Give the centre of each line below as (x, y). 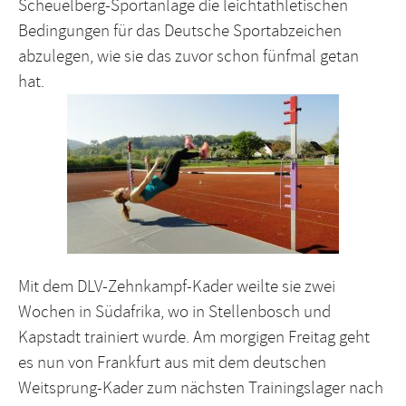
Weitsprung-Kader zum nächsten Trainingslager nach (201, 388)
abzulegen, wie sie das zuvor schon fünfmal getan (188, 56)
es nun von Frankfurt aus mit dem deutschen (172, 363)
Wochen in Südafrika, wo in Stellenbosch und (174, 312)
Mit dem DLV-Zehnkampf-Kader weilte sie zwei (177, 287)
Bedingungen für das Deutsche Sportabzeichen (180, 30)
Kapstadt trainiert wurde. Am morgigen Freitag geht (194, 338)
